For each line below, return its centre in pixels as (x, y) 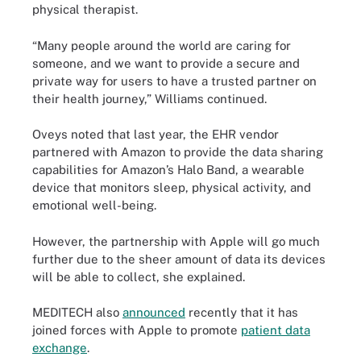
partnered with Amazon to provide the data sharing (178, 152)
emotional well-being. (94, 205)
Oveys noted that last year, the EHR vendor (156, 134)
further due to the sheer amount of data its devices (179, 259)
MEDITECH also (77, 312)
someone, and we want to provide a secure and (166, 63)
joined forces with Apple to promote (137, 330)
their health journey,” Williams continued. (149, 98)
